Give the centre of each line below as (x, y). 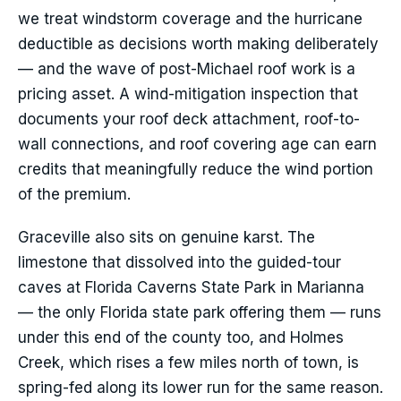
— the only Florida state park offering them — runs (200, 313)
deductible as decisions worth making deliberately (198, 44)
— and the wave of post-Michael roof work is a (187, 69)
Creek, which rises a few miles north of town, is (188, 363)
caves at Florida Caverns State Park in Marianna (191, 288)
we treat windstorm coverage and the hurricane (190, 19)
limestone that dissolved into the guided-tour (179, 263)
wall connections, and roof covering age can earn (197, 145)
